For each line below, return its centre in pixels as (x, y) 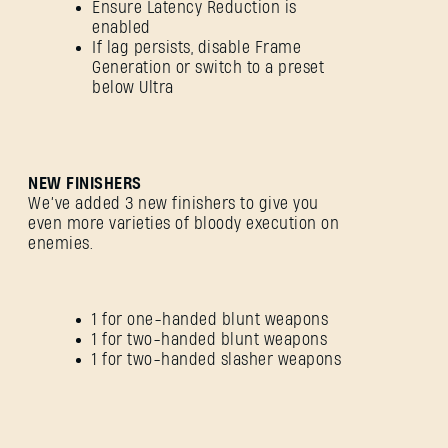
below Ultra (133, 88)
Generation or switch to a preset (208, 68)
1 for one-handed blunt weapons (210, 320)
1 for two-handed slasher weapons (216, 360)
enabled (121, 28)
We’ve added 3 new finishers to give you (173, 204)
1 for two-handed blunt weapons (209, 340)
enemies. (63, 244)
